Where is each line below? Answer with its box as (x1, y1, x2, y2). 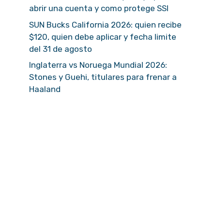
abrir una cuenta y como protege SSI (29, 3, 169, 13)
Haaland (29, 84, 61, 94)
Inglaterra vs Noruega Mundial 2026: (29, 60, 167, 70)
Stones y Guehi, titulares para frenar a (29, 72, 177, 82)
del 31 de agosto (29, 44, 92, 54)
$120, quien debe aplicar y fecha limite (29, 31, 176, 42)
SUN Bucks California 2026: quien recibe (29, 19, 182, 30)
